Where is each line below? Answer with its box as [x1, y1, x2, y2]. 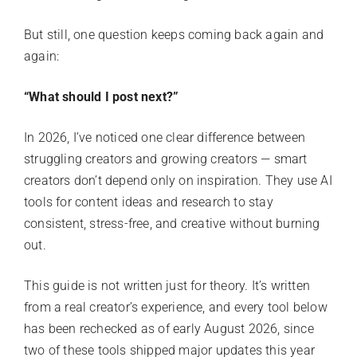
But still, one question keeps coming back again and [24, 26, 324, 42]
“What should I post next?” [24, 88, 179, 104]
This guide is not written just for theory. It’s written [24, 277, 311, 293]
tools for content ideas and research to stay [24, 194, 273, 210]
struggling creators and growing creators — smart [24, 151, 308, 167]
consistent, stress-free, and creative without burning [24, 215, 320, 231]
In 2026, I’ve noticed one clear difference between [24, 129, 306, 145]
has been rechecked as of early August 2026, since [24, 320, 314, 336]
